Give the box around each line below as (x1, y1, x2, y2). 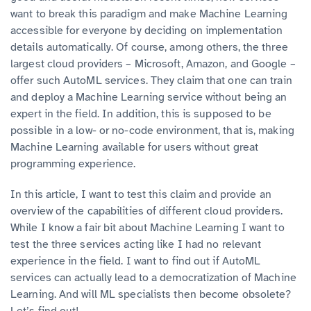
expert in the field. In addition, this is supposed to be (10, 106, 271, 121)
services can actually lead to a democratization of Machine (10, 270, 296, 285)
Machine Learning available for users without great (10, 140, 259, 154)
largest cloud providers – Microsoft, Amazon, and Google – (10, 56, 296, 71)
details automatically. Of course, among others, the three (10, 40, 288, 54)
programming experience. (10, 156, 136, 171)
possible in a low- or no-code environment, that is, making (10, 123, 294, 137)
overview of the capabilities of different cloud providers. (10, 203, 283, 218)
